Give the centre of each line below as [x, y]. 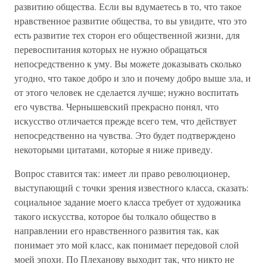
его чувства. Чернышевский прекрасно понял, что [117, 106]
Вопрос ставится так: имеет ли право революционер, [122, 173]
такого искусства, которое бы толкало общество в [115, 216]
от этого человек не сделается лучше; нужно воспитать [126, 92]
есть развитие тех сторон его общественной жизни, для [127, 35]
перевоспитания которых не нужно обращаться [111, 49]
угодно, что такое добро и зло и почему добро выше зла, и [133, 78]
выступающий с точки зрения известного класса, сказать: [131, 187]
